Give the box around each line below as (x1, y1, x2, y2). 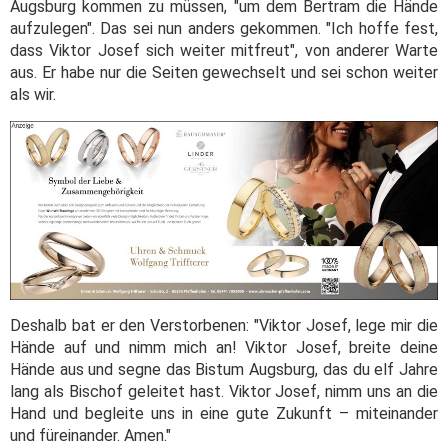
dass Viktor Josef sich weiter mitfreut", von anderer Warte (10, 41, 438, 61)
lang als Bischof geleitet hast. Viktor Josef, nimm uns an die (10, 381, 438, 401)
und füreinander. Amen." (10, 425, 171, 445)
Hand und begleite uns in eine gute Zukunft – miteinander (10, 403, 438, 423)
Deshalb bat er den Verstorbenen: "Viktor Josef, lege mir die (10, 315, 438, 335)
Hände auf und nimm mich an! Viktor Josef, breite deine (10, 337, 438, 357)
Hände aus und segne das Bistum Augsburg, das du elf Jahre (10, 359, 438, 379)
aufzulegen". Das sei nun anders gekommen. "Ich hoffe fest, (10, 19, 438, 39)
